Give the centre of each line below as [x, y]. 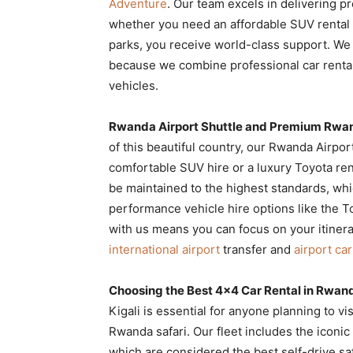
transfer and [257, 249]
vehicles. [134, 85]
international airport [164, 249]
